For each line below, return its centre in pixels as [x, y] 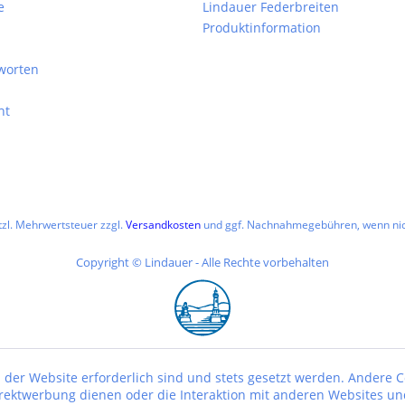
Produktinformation [262, 28]
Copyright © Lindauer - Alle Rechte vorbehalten [202, 263]
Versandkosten [163, 225]
